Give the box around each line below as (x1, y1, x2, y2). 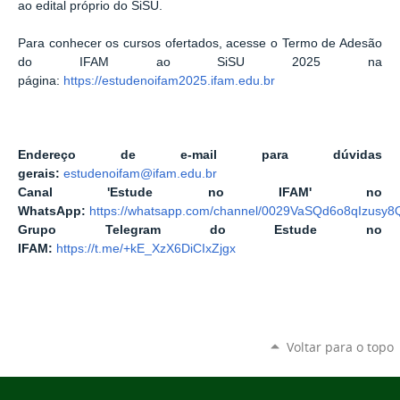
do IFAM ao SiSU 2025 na (18, 54, 382, 69)
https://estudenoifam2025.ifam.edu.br (63, 73, 275, 87)
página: (18, 73, 63, 87)
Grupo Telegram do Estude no (18, 223, 382, 237)
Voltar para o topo (286, 337, 394, 355)
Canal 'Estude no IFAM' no (18, 186, 382, 200)
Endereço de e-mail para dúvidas (18, 148, 382, 162)
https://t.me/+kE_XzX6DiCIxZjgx (56, 242, 236, 256)
